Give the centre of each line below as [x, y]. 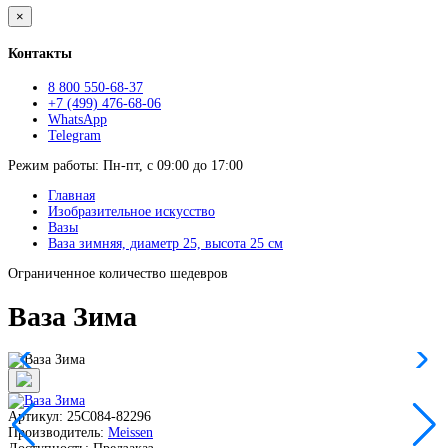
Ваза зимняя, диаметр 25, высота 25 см [165, 244]
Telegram [74, 136]
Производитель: [58, 432]
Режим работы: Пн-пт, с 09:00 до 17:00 [125, 166]
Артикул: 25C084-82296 [79, 416]
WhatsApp [77, 120]
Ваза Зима [72, 316]
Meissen [130, 432]
